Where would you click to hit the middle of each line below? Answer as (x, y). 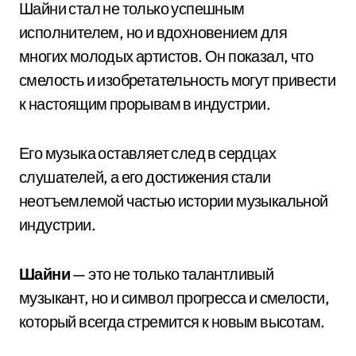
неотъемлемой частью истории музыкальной (174, 201)
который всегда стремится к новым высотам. (172, 321)
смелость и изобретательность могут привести (178, 80)
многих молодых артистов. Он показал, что (166, 56)
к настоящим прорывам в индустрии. (145, 104)
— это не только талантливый (172, 274)
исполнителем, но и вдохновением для (153, 32)
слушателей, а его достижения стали (145, 177)
